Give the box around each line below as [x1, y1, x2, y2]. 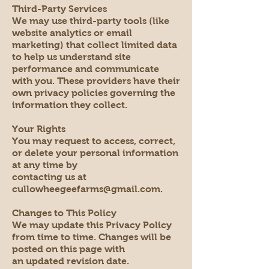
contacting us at [12, 171, 86, 182]
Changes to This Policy [12, 207, 116, 218]
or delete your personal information [12, 147, 178, 158]
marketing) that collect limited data [12, 39, 177, 50]
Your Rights [12, 123, 65, 134]
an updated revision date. [12, 255, 129, 266]
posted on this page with [12, 243, 125, 254]
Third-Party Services [12, 3, 107, 14]
